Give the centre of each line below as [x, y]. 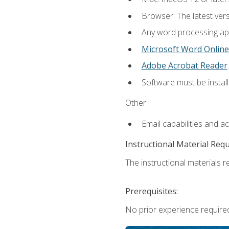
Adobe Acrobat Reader [184, 66]
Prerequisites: [151, 191]
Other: [136, 103]
